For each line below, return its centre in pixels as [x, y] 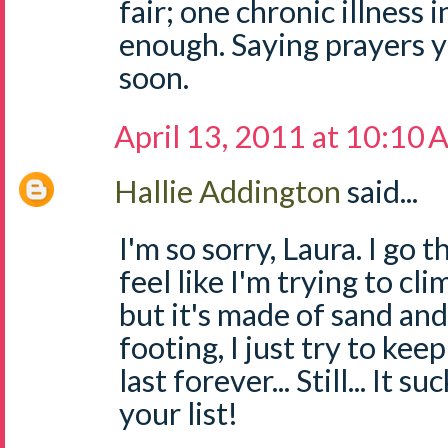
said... [382, 191]
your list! [178, 413]
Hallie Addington [230, 191]
